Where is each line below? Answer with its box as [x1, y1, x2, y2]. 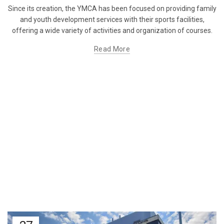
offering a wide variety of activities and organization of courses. [11, 26, 212, 34]
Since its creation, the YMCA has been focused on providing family [7, 4, 216, 12]
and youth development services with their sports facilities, [19, 15, 204, 23]
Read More [94, 44, 130, 53]
